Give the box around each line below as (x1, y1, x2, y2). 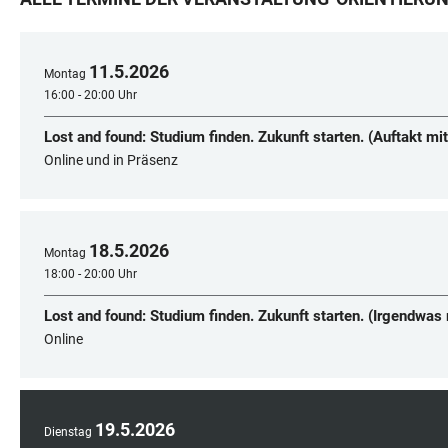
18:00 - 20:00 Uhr (44, 266, 137, 281)
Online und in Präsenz (44, 151, 178, 168)
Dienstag (44, 424, 92, 439)
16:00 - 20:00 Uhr (44, 87, 137, 102)
